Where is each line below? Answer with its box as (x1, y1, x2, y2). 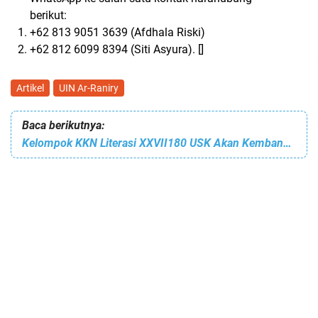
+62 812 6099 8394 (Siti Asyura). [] (30, 43, 204, 57)
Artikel (16, 82, 44, 94)
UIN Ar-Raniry (59, 82, 119, 94)
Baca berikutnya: (22, 119, 104, 133)
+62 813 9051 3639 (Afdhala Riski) (30, 26, 205, 40)
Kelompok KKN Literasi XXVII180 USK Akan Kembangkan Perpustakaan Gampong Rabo (283, 136, 292, 150)
